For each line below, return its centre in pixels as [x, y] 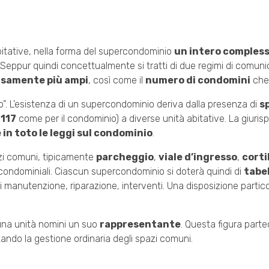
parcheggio [125, 157]
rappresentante [140, 224]
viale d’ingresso [198, 157]
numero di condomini [198, 80]
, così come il [117, 80]
